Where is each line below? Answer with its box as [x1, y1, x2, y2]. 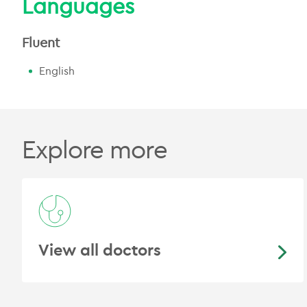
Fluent [22, 34, 60, 51]
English [39, 64, 75, 77]
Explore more [22, 134, 167, 164]
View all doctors [38, 239, 161, 260]
